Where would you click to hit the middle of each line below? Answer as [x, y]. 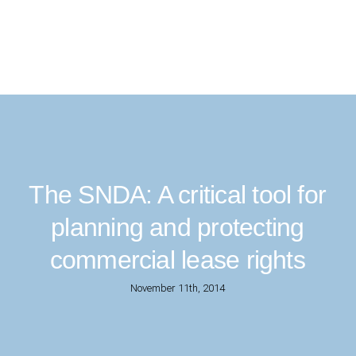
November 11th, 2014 [177, 288]
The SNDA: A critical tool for [178, 195]
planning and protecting [178, 227]
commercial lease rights [177, 260]
